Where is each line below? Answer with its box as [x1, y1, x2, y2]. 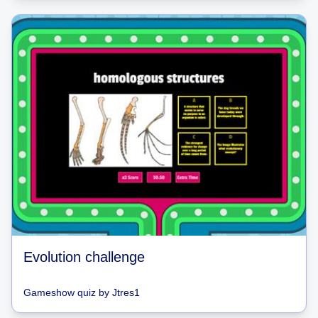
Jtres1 [112, 286, 140, 298]
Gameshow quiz [23, 286, 96, 298]
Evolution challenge [23, 248, 145, 265]
